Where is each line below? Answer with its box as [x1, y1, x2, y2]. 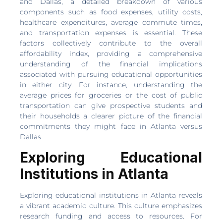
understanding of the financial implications [20, 59, 202, 69]
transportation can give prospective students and [20, 101, 202, 111]
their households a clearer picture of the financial [20, 111, 202, 121]
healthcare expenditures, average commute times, [20, 18, 202, 27]
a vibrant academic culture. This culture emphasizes [20, 201, 202, 210]
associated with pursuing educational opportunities [20, 70, 202, 79]
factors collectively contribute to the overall [20, 39, 202, 48]
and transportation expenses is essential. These [20, 28, 202, 38]
